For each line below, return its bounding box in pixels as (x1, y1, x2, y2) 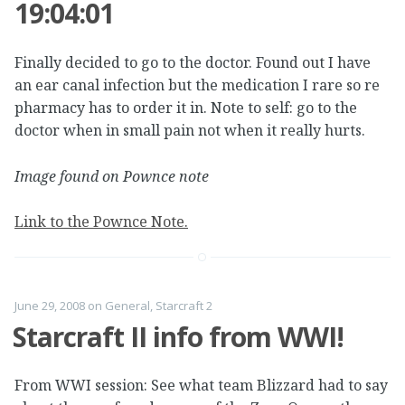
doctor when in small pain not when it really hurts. (14, 120, 365, 141)
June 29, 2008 (14, 297, 85, 314)
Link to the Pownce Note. (14, 212, 188, 232)
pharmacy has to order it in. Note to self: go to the (14, 98, 357, 118)
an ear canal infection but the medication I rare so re (14, 75, 380, 96)
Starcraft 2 (155, 297, 212, 314)
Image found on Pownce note (14, 165, 209, 186)
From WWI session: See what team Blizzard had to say (14, 375, 388, 396)
